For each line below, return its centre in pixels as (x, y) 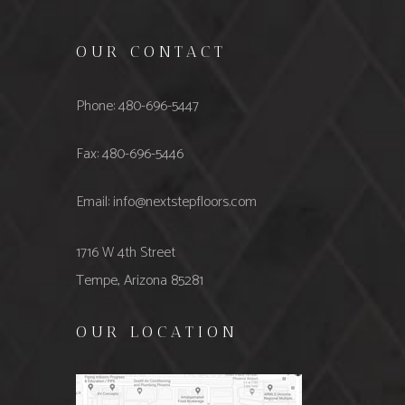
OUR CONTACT (151, 51)
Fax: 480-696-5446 (130, 154)
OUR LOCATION (157, 331)
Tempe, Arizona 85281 (140, 280)
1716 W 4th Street (126, 252)
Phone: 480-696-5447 (137, 106)
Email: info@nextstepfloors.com (166, 202)
